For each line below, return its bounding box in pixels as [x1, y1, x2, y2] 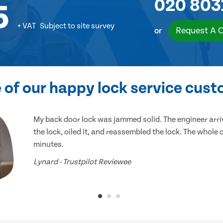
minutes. [33, 140, 64, 149]
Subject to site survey [39, 21, 114, 31]
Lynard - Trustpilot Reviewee [33, 157, 131, 167]
